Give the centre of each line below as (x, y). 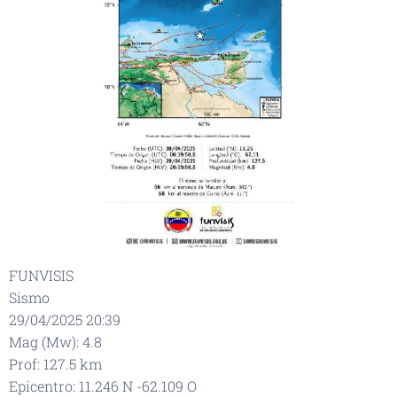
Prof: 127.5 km (55, 363)
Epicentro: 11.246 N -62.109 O (103, 385)
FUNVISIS (62, 275)
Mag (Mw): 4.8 (55, 341)
